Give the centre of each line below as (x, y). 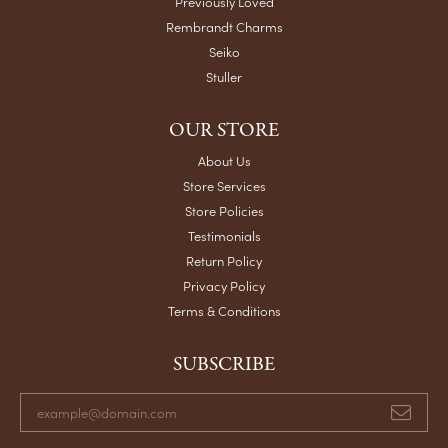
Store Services (224, 185)
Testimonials (224, 235)
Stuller (224, 76)
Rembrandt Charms (224, 26)
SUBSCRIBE (224, 364)
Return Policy (224, 260)
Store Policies (224, 210)
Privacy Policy (224, 285)
